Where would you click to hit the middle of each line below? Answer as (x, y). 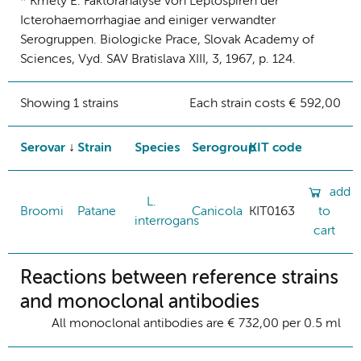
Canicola (217, 212)
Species (157, 148)
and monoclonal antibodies (140, 302)
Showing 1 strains (69, 104)
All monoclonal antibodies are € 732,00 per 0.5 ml (196, 324)
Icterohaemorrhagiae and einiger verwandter (148, 21)
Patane (97, 212)
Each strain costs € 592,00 (265, 104)
